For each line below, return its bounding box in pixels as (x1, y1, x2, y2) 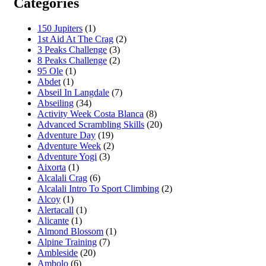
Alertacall (37, 204, 74, 215)
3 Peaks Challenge (37, 44, 107, 55)
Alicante (37, 215, 69, 226)
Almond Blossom (37, 226, 103, 236)
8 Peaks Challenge (37, 55, 107, 65)
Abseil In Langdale (37, 87, 109, 97)
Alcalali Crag (37, 172, 87, 183)
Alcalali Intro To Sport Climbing (37, 183, 159, 194)
